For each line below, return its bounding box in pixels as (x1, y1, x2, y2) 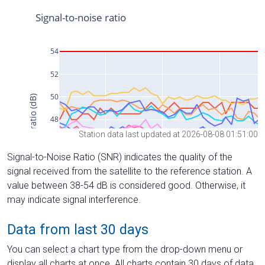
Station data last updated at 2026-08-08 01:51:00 (79, 129, 258, 139)
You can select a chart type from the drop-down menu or (7, 243, 243, 255)
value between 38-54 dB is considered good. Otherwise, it (7, 179, 245, 191)
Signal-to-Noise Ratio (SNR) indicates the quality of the (7, 151, 232, 163)
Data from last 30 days (7, 221, 148, 238)
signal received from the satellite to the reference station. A (7, 165, 252, 177)
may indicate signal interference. (7, 193, 141, 205)
